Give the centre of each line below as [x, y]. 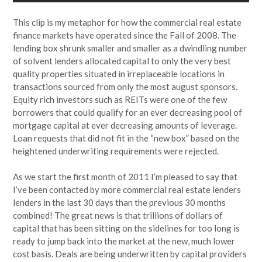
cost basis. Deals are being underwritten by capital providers [130, 254]
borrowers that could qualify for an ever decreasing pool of [127, 112]
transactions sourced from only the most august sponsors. [125, 86]
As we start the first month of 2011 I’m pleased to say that [125, 177]
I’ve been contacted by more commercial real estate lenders [127, 190]
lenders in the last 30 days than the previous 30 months [119, 203]
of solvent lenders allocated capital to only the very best [122, 61]
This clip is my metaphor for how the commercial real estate [127, 22]
